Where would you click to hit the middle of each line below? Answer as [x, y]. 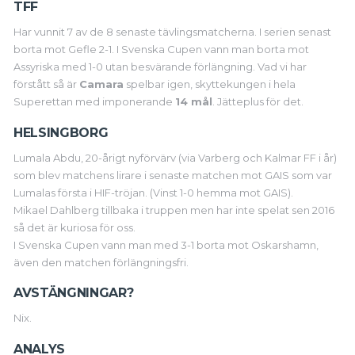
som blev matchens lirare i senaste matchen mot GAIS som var [173, 175]
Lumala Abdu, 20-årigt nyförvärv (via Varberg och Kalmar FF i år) [175, 157]
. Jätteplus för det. [258, 102]
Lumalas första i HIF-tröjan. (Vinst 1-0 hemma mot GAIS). [153, 192]
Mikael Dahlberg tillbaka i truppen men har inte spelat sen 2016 [174, 210]
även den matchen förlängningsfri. [101, 262]
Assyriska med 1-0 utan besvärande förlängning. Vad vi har [160, 67]
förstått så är [46, 84]
